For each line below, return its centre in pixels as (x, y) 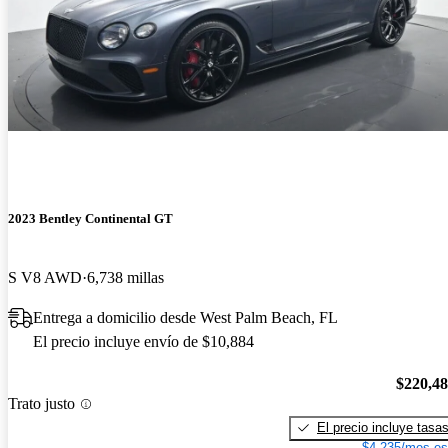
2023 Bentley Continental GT (90, 218)
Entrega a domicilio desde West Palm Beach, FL (185, 318)
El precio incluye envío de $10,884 (143, 342)
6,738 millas (125, 278)
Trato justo (41, 404)
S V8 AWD (45, 278)
